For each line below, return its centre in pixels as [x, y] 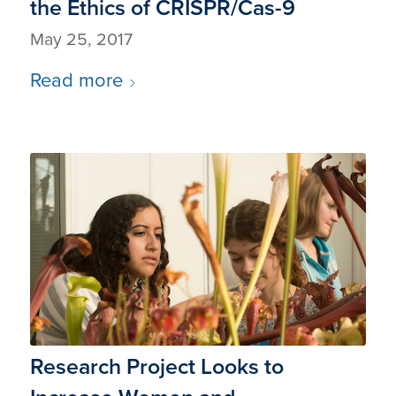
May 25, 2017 [81, 40]
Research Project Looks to [156, 366]
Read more [76, 80]
